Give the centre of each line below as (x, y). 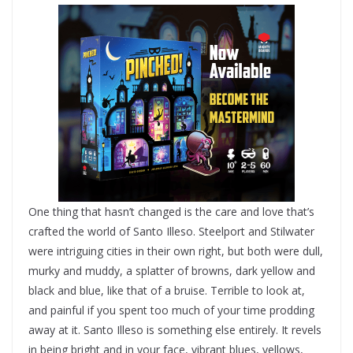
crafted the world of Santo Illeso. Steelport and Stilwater (171, 231)
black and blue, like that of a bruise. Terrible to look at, (167, 290)
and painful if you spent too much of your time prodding (171, 310)
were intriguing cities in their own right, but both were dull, (176, 251)
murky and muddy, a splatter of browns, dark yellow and (172, 270)
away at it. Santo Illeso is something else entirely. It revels (175, 329)
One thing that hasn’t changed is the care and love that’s (171, 211)
